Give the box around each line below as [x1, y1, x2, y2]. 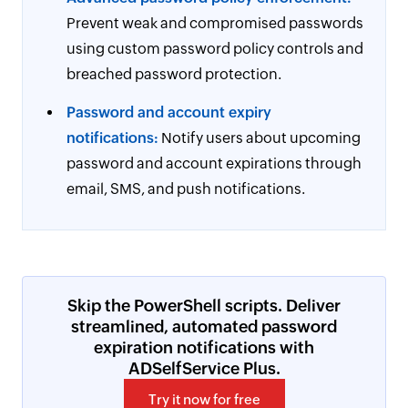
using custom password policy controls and [66, 40, 363, 57]
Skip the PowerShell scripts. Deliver [67, 296, 341, 315]
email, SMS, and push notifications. [66, 180, 305, 198]
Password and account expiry [66, 104, 271, 121]
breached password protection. [66, 66, 281, 83]
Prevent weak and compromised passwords [66, 15, 363, 32]
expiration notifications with [94, 338, 314, 357]
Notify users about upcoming [158, 129, 361, 147]
